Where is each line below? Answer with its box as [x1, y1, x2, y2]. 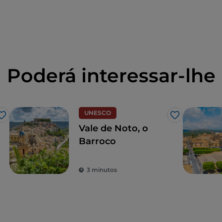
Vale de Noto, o [79, 123, 148, 134]
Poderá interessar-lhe [6, 64, 216, 88]
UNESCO [84, 109, 111, 117]
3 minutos [87, 166, 117, 174]
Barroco [79, 136, 116, 147]
